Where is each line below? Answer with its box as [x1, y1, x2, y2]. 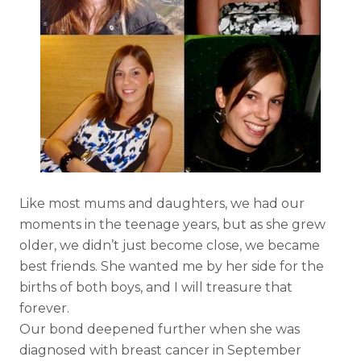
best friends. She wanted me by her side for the [19, 258, 324, 274]
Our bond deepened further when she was [19, 321, 300, 337]
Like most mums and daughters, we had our [19, 195, 305, 211]
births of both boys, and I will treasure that [19, 279, 293, 295]
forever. [19, 300, 69, 316]
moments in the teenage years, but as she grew [19, 216, 326, 232]
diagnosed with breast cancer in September [19, 342, 301, 358]
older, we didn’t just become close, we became [19, 237, 320, 253]
